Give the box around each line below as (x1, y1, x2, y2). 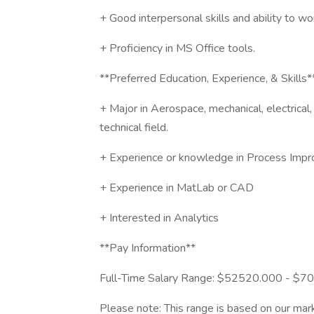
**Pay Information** (100, 240, 196, 256)
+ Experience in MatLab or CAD (100, 180, 254, 196)
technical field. (100, 120, 168, 135)
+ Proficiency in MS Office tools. (100, 41, 255, 56)
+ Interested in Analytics (100, 210, 219, 226)
